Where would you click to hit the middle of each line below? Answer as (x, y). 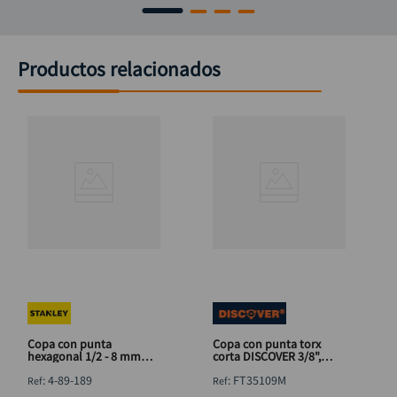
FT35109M (260, 380)
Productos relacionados (119, 69)
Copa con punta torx (267, 344)
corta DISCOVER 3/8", (267, 356)
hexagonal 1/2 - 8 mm (84, 356)
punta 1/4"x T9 (252, 369)
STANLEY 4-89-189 (74, 369)
